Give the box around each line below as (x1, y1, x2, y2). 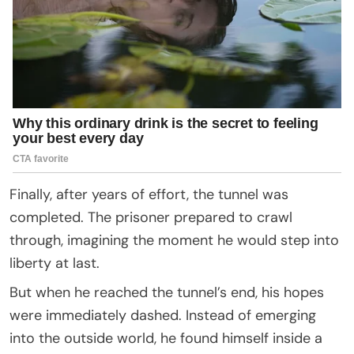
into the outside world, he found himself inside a (9, 328, 322, 348)
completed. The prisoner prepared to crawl (9, 207, 292, 227)
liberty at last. (9, 253, 100, 273)
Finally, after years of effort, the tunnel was (9, 184, 288, 204)
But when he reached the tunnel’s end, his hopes (9, 282, 324, 302)
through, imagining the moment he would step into (9, 230, 339, 250)
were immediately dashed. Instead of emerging (9, 305, 316, 325)
